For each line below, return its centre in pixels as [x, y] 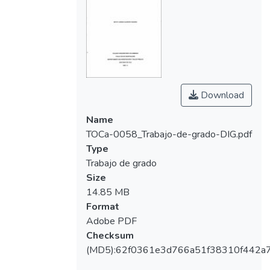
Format [102, 207]
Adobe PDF [111, 221]
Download [221, 96]
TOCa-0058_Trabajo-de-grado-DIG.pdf [169, 135]
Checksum [110, 236]
